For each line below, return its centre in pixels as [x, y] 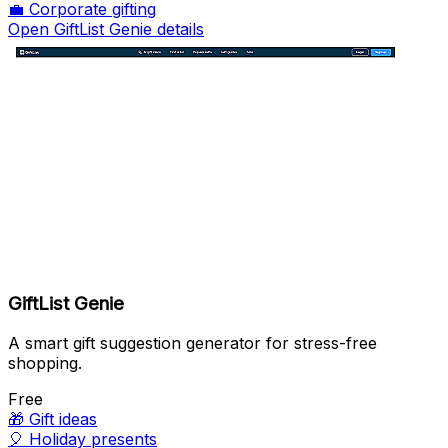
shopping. [45, 363]
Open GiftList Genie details [106, 28]
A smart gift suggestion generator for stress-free [192, 343]
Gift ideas [63, 419]
